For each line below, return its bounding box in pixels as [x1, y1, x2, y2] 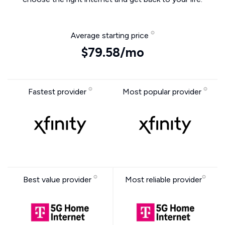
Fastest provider [28, 87, 88, 97]
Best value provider [23, 175, 93, 185]
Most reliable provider [125, 175, 202, 185]
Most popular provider [123, 87, 203, 97]
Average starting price [70, 31, 151, 41]
